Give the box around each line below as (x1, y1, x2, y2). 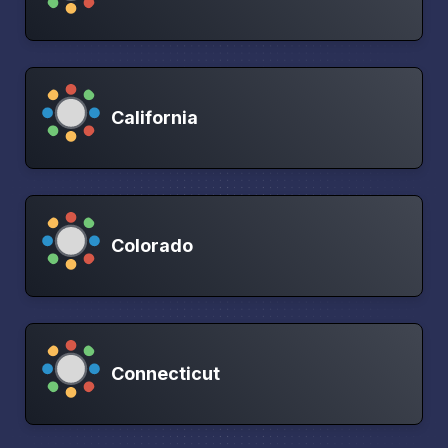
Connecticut (111, 362, 220, 384)
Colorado (111, 234, 193, 256)
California (111, 106, 198, 128)
